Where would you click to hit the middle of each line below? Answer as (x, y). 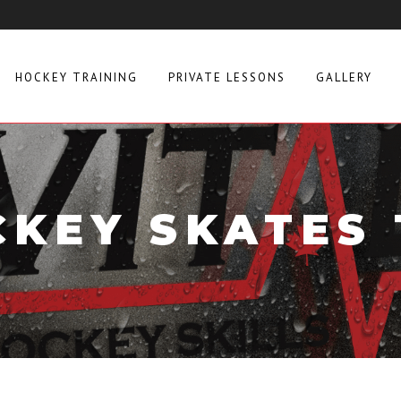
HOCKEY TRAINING (77, 77)
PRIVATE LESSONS (227, 77)
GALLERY (344, 77)
